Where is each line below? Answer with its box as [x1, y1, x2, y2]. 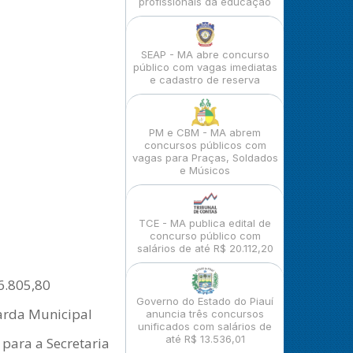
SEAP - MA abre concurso [140, 48, 269, 61]
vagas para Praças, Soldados [132, 151, 278, 164]
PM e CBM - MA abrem [149, 126, 261, 139]
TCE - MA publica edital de [139, 217, 271, 229]
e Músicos [180, 164, 230, 176]
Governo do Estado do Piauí [136, 295, 273, 307]
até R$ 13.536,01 [165, 333, 245, 345]
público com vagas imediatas [132, 61, 277, 73]
